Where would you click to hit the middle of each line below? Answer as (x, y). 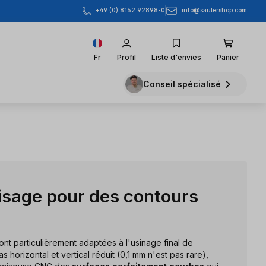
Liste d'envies (176, 57)
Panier (228, 57)
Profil (126, 57)
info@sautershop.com (214, 10)
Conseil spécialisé (182, 84)
